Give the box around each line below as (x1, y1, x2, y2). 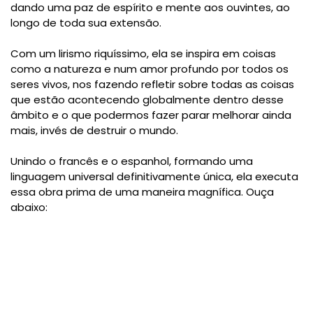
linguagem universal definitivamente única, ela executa (10, 169, 298, 184)
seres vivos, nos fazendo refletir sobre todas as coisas (10, 77, 294, 92)
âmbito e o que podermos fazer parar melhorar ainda (10, 108, 291, 123)
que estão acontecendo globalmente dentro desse (10, 92, 284, 108)
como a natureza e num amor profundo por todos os (10, 61, 289, 77)
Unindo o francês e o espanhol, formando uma (10, 154, 253, 169)
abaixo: (10, 200, 48, 215)
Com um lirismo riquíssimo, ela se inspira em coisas (10, 46, 276, 61)
